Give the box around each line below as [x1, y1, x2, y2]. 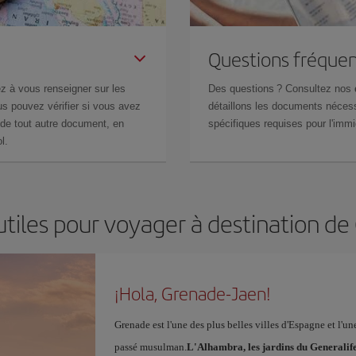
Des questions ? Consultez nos [208, 83, 354, 95]
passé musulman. [114, 341, 187, 353]
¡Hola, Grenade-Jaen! [114, 281, 271, 306]
